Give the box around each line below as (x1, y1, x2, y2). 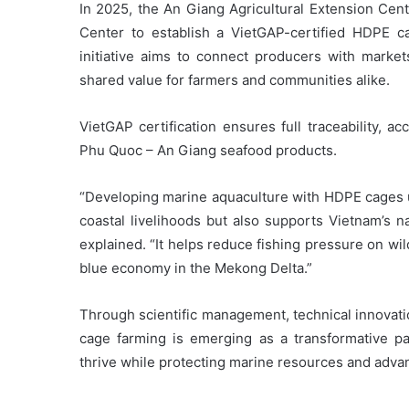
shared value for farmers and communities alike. (79, 71, 390, 89)
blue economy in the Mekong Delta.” (79, 259, 312, 278)
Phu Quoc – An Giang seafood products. (79, 142, 337, 160)
